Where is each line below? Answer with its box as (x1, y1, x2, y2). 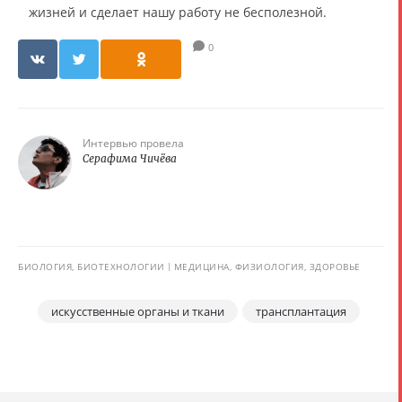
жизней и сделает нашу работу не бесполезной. (29, 4, 327, 22)
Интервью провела (83, 135, 184, 152)
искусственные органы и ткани (51, 303, 224, 320)
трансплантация (256, 303, 346, 320)
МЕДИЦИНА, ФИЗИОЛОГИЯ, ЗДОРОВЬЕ (173, 260, 361, 274)
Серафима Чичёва (83, 152, 177, 166)
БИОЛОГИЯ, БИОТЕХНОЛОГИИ (18, 260, 165, 274)
